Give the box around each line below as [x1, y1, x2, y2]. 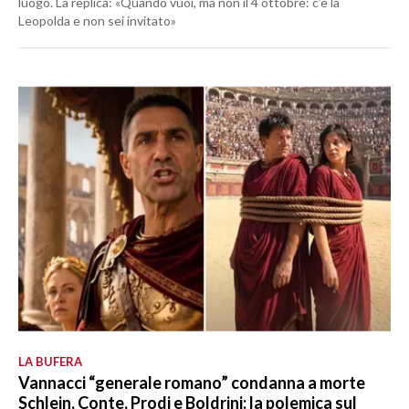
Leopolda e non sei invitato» [18, 13, 176, 29]
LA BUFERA [18, 354, 82, 370]
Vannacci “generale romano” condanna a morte [18, 372, 365, 393]
